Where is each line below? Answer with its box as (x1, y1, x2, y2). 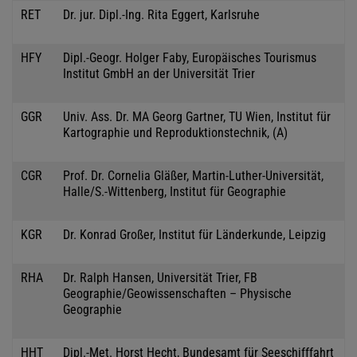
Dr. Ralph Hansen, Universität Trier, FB (63, 269, 257, 285)
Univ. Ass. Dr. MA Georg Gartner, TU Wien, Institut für (63, 108, 331, 124)
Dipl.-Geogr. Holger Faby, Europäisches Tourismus (63, 49, 316, 65)
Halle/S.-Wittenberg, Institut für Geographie (63, 183, 286, 199)
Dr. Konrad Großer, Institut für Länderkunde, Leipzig (63, 226, 326, 242)
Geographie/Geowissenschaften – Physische (63, 285, 292, 301)
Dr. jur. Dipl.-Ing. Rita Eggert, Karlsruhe (63, 6, 260, 22)
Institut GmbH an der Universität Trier (63, 65, 255, 81)
